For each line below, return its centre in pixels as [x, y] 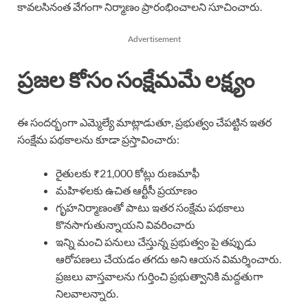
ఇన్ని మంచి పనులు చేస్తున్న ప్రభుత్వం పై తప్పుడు [156, 241]
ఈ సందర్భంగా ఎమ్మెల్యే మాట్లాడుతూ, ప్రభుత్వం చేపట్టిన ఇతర [144, 122]
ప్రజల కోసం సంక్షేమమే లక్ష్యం [136, 79]
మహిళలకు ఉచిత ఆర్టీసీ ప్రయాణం [126, 190]
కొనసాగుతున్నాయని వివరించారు [125, 224]
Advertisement [154, 38]
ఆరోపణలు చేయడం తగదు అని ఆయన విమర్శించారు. [168, 258]
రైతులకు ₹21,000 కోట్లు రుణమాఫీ [128, 173]
